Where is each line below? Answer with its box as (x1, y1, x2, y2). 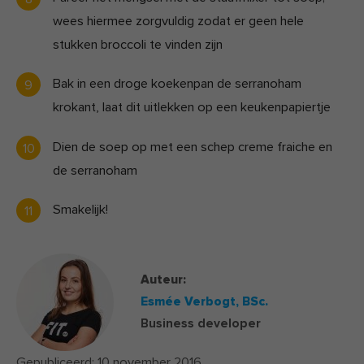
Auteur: (140, 272, 186, 288)
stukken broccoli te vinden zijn (53, 37, 223, 54)
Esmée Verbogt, (140, 294, 242, 310)
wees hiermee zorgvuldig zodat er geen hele (53, 13, 304, 30)
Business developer (140, 316, 261, 332)
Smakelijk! (53, 201, 108, 218)
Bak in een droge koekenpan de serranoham (53, 76, 301, 93)
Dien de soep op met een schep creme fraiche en (53, 138, 332, 155)
